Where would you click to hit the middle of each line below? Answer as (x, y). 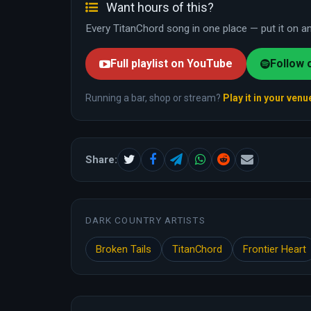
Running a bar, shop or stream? (154, 98)
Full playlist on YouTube (171, 64)
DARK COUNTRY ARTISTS (145, 220)
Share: (101, 160)
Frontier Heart (275, 250)
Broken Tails (124, 250)
